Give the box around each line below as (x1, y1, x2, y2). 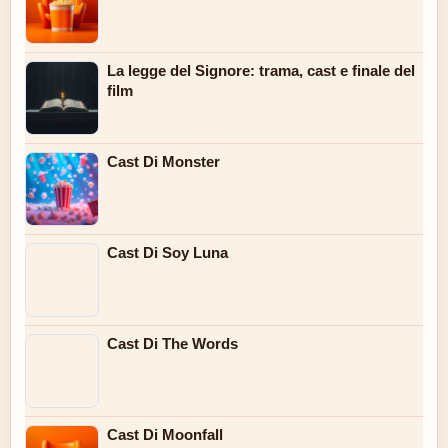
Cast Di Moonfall (107, 426, 223, 444)
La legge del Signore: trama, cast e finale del (107, 62, 415, 80)
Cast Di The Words (107, 335, 238, 353)
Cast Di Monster (107, 153, 220, 171)
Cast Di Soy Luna (107, 244, 228, 262)
